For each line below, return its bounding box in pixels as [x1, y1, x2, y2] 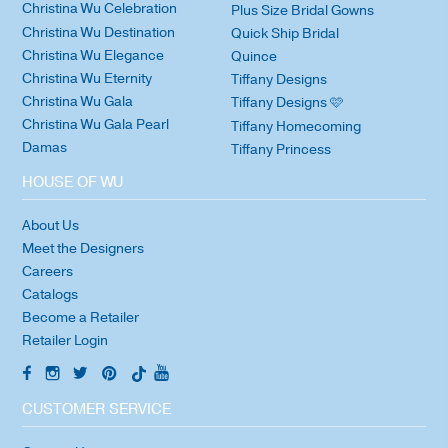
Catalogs [22, 285, 78, 304]
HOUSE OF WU [22, 172, 123, 193]
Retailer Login [22, 331, 108, 351]
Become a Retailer [22, 308, 139, 328]
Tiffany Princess [231, 139, 332, 159]
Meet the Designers [22, 238, 144, 258]
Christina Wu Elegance [22, 45, 164, 65]
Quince [231, 47, 278, 67]
